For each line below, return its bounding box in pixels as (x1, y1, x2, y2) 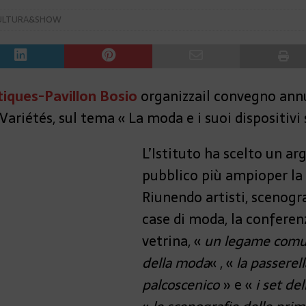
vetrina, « (142, 230, 205, 252)
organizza (141, 85, 202, 107)
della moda (142, 252, 210, 274)
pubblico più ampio (142, 165, 267, 186)
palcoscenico (142, 274, 220, 296)
